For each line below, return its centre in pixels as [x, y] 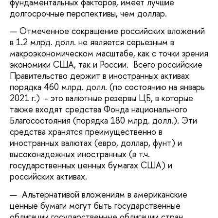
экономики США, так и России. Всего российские [106, 65]
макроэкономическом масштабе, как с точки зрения [109, 54]
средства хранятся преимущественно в [86, 132]
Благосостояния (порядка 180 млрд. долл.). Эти [103, 121]
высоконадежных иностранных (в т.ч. [80, 154]
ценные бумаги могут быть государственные [95, 205]
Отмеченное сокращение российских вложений [112, 31]
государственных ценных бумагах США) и [91, 165]
